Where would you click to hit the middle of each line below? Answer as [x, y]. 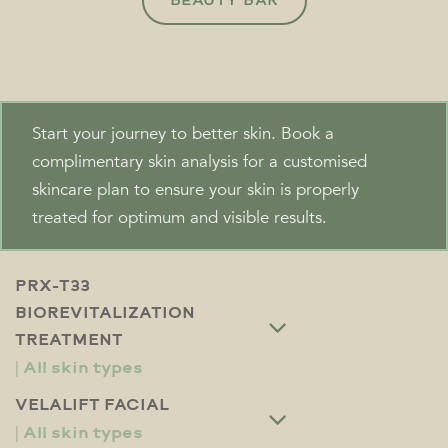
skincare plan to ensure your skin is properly [195, 189]
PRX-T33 [52, 286]
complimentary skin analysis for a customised [199, 161]
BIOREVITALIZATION [105, 313]
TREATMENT [69, 340]
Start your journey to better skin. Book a [183, 133]
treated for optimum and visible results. [179, 217]
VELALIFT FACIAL [92, 405]
